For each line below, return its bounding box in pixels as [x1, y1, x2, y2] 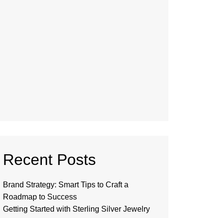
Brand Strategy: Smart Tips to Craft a [3, 181, 128, 189]
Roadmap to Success [3, 193, 77, 201]
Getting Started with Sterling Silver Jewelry [3, 205, 150, 213]
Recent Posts [3, 151, 96, 168]
